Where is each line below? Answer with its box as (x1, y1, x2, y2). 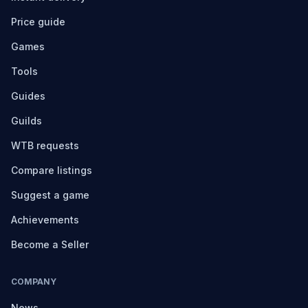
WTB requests (11, 140, 79, 151)
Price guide (11, 16, 65, 27)
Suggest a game (11, 189, 89, 201)
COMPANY (11, 276, 56, 287)
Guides (11, 90, 45, 102)
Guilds (11, 115, 42, 126)
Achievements (11, 214, 79, 225)
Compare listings (11, 164, 92, 176)
